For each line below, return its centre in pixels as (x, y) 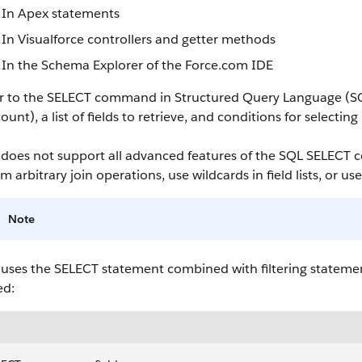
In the (21, 65)
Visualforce (51, 39)
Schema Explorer (92, 65)
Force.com (217, 65)
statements (84, 13)
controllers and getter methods (180, 39)
